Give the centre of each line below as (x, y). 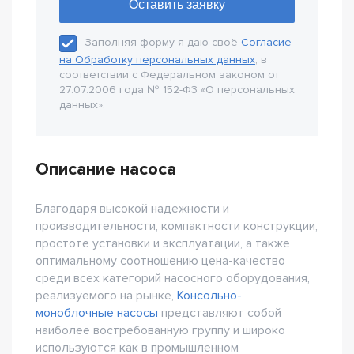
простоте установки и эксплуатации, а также (163, 243)
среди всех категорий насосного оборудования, (173, 278)
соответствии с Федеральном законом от (169, 75)
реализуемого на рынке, (106, 296)
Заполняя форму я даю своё (163, 43)
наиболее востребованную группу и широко (160, 330)
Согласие (266, 43)
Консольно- (209, 296)
